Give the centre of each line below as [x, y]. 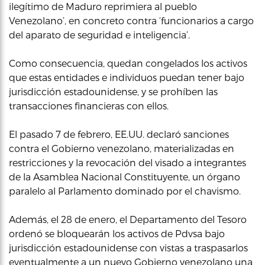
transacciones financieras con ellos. [89, 105]
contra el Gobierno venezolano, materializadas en [122, 148]
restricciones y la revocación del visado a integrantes [127, 162]
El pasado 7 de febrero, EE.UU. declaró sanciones [119, 134]
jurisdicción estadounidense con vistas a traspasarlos [128, 247]
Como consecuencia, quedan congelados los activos [128, 63]
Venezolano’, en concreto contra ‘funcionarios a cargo [131, 20]
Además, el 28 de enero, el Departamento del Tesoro [128, 219]
